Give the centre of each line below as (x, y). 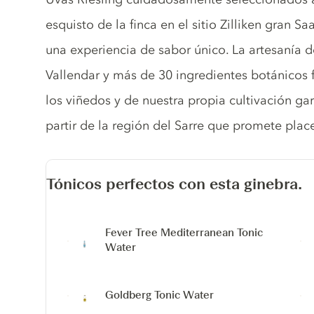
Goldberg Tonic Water (160, 295)
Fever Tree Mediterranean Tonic (184, 233)
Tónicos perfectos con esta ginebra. (175, 184)
